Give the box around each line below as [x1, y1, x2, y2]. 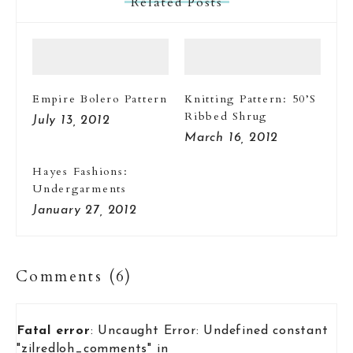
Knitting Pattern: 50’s [184, 91, 317, 107]
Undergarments [32, 181, 127, 197]
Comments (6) [16, 266, 132, 288]
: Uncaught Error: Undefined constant [90, 325, 329, 338]
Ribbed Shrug [184, 109, 267, 124]
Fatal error [17, 325, 91, 338]
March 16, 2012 [184, 132, 279, 145]
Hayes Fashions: [32, 164, 128, 180]
